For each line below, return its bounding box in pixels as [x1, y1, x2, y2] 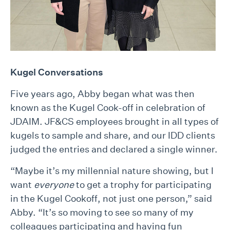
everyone [34, 179, 74, 190]
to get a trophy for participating [74, 179, 212, 190]
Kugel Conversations [10, 67, 103, 78]
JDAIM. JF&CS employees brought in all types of [10, 116, 219, 127]
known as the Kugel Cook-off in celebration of [10, 102, 205, 113]
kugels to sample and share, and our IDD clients [10, 130, 215, 141]
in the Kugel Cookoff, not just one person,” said [10, 193, 212, 204]
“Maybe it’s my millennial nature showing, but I [10, 165, 214, 177]
